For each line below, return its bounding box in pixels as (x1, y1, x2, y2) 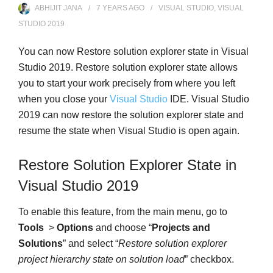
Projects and (152, 222, 210, 233)
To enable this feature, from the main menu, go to (18, 207, 227, 218)
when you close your (18, 94, 110, 105)
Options (57, 222, 93, 233)
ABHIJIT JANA (35, 4, 82, 13)
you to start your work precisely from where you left (18, 78, 235, 89)
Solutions (18, 238, 63, 249)
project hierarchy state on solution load (18, 254, 185, 265)
